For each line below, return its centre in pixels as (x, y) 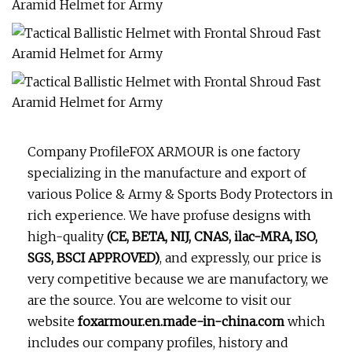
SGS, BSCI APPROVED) (93, 258)
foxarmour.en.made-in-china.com (181, 321)
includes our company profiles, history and (158, 343)
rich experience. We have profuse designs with (169, 215)
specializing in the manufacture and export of (167, 173)
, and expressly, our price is (240, 258)
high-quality (67, 236)
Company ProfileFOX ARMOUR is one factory (164, 152)
